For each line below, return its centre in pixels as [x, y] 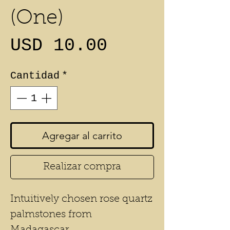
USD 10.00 [59, 46]
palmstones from [51, 215]
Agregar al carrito [82, 136]
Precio [139, 45]
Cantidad [35, 76]
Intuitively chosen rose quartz [81, 199]
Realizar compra [82, 167]
